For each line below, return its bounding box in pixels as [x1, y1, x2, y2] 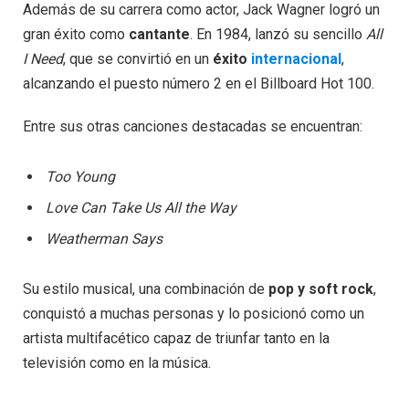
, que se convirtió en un [63, 49, 213, 68]
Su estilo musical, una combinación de [23, 280, 268, 299]
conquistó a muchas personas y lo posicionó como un [23, 305, 364, 323]
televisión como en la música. [23, 354, 211, 372]
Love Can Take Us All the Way [46, 199, 236, 217]
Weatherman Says [46, 230, 163, 248]
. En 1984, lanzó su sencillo [190, 25, 366, 43]
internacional [251, 49, 341, 68]
